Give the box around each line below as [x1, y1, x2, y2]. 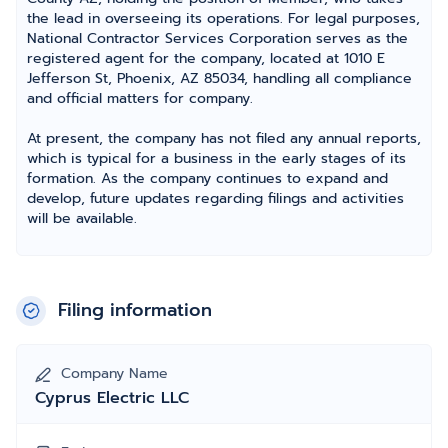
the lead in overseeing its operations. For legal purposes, [27, 8, 420, 29]
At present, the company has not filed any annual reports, [27, 128, 421, 149]
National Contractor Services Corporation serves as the [27, 28, 408, 49]
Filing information [58, 296, 212, 324]
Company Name [61, 363, 168, 384]
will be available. [27, 208, 137, 229]
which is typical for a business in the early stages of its [27, 148, 406, 169]
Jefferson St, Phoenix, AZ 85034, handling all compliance [27, 68, 412, 89]
